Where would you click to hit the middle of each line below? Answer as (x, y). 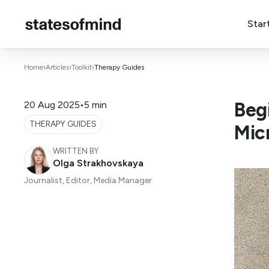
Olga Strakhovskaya (98, 163)
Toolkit (82, 67)
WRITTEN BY (76, 151)
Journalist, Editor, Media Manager (88, 180)
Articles (57, 67)
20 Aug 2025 (52, 105)
